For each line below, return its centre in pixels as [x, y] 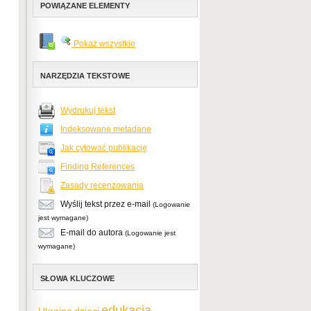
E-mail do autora [92, 233]
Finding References [98, 167]
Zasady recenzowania [102, 186]
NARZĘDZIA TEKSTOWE [85, 76]
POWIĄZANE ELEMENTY [85, 6]
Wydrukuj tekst [88, 111]
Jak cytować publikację [104, 148]
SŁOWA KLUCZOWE [77, 278]
